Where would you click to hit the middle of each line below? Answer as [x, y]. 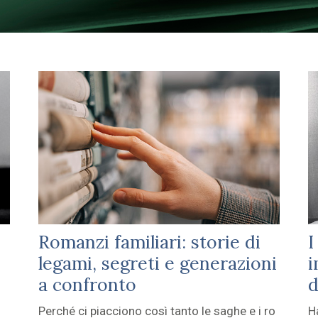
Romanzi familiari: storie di [149, 242]
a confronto [87, 285]
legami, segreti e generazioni [157, 264]
